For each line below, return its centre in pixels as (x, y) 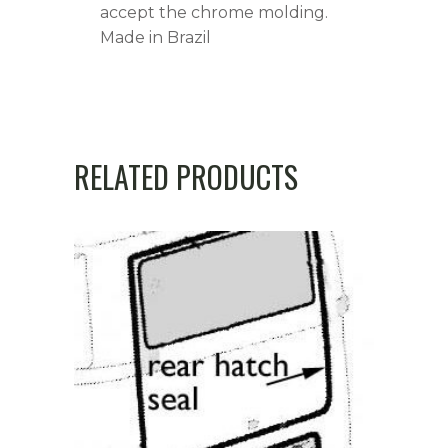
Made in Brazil (155, 37)
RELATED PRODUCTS (186, 176)
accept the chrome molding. (214, 12)
